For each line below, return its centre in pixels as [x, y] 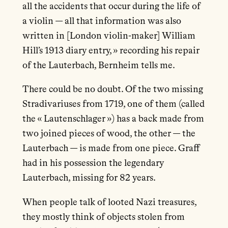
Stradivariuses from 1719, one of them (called [113, 105]
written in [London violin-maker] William [109, 36]
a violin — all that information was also [102, 21]
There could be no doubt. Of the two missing [112, 90]
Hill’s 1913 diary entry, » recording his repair [111, 51]
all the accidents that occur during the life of [111, 6]
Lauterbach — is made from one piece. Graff [111, 149]
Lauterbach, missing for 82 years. [89, 178]
